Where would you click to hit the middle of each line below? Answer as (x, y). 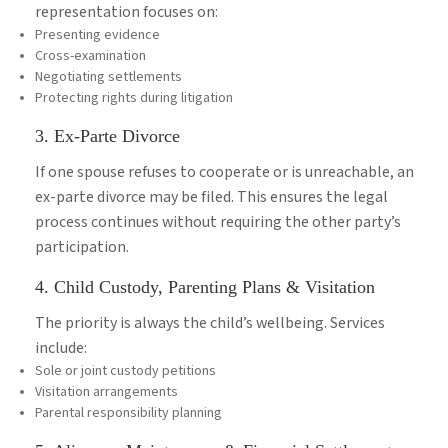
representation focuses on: (126, 13)
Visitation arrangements (106, 392)
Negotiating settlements (108, 77)
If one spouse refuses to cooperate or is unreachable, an (224, 173)
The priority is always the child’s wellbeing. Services (210, 324)
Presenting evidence (97, 35)
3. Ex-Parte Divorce (107, 136)
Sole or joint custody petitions (125, 371)
